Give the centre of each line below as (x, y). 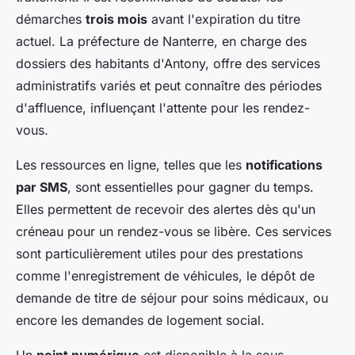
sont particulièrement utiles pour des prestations (159, 253)
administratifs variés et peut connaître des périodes (169, 85)
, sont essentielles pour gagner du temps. (191, 187)
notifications (284, 164)
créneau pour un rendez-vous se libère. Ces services (174, 231)
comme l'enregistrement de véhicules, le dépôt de (165, 275)
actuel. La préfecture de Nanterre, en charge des (161, 41)
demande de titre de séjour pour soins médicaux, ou (172, 298)
